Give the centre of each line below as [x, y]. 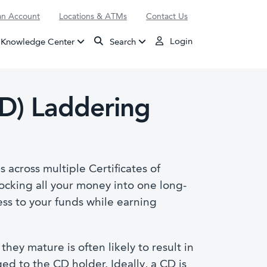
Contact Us [167, 17]
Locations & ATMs [93, 17]
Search [122, 42]
